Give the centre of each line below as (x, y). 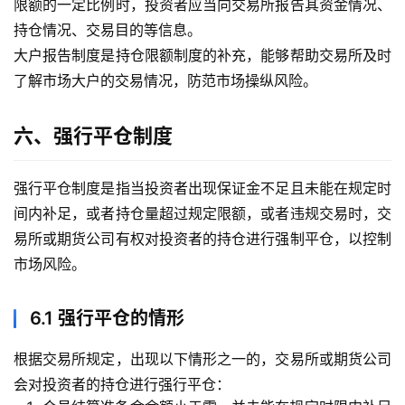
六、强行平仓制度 (93, 136)
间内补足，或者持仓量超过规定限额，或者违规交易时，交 (202, 214)
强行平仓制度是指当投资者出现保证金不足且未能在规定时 (202, 188)
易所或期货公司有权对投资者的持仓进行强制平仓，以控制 (202, 239)
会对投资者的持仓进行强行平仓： (122, 385)
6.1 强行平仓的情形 (107, 319)
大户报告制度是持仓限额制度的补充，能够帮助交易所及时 (202, 56)
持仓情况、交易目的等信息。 (108, 30)
